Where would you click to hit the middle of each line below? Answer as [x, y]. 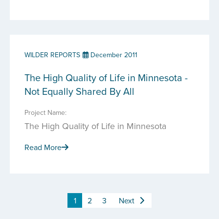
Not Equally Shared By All [79, 91]
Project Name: [45, 112]
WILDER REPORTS [52, 55]
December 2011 [113, 55]
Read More [43, 147]
